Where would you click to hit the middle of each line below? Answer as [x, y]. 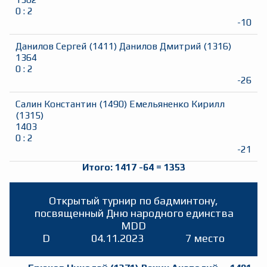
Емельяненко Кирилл [177, 104]
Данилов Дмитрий [160, 46]
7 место [205, 238]
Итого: [98, 167]
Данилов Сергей [51, 46]
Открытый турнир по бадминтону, [133, 201]
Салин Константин [56, 104]
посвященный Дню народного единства [133, 213]
